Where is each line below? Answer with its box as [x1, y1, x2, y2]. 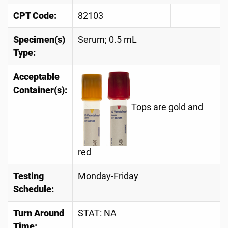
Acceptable [13, 72, 60, 82]
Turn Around [13, 208, 64, 218]
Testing [13, 171, 44, 181]
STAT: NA [78, 208, 117, 218]
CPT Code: [13, 11, 56, 21]
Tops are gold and [131, 102, 203, 112]
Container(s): [13, 85, 67, 95]
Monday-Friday [78, 171, 138, 181]
